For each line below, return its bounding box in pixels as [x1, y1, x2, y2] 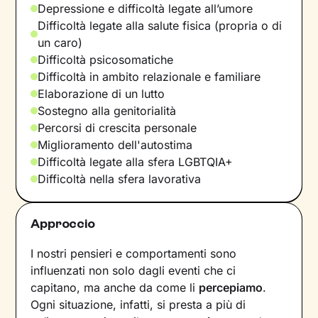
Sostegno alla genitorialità [38, 103, 177, 118]
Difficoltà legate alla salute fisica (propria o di [38, 18, 283, 33]
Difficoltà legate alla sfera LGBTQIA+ [38, 154, 234, 169]
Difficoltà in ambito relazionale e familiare [38, 69, 261, 84]
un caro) [38, 35, 83, 50]
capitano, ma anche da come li [31, 280, 199, 295]
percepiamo [199, 280, 263, 295]
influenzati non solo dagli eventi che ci [31, 263, 236, 278]
